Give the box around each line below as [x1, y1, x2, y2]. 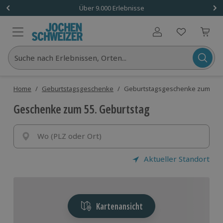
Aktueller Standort [143, 154, 210, 164]
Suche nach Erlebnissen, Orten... [14, 53, 126, 63]
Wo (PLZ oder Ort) [37, 131, 102, 141]
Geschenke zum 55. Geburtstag [13, 101, 150, 117]
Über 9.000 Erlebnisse [79, 3, 144, 12]
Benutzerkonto [157, 31, 203, 41]
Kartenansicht [96, 200, 143, 212]
